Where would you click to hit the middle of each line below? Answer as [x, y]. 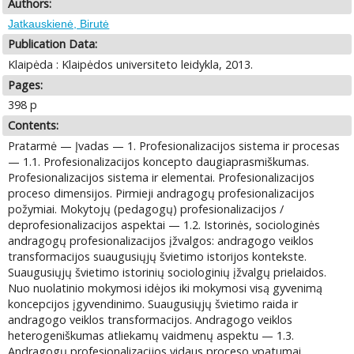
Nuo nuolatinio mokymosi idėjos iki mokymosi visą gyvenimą [166, 288]
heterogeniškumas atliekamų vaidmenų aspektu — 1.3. [151, 335]
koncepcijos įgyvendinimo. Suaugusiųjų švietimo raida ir [153, 303]
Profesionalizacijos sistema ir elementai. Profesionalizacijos [162, 177]
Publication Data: [53, 44]
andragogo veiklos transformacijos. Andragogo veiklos [151, 319]
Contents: [34, 126]
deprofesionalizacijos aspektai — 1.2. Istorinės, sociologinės [164, 224]
